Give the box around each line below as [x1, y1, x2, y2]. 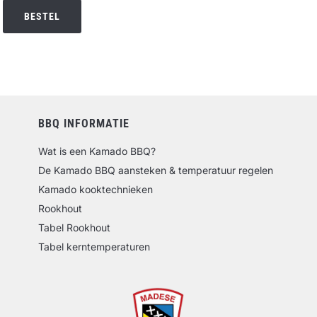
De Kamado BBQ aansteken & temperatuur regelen [38, 164, 273, 177]
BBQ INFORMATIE [38, 117, 129, 131]
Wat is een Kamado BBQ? [38, 145, 156, 158]
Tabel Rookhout [38, 221, 110, 234]
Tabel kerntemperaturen [38, 241, 150, 253]
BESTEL [23, 10, 60, 22]
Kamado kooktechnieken [38, 183, 153, 196]
